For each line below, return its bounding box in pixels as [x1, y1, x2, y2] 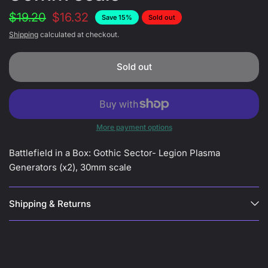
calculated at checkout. [38, 29, 119, 39]
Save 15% [102, 13, 132, 22]
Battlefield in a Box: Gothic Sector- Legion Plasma [9, 147, 221, 159]
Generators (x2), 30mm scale [9, 161, 132, 173]
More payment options [96, 122, 172, 132]
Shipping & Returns [9, 197, 91, 209]
